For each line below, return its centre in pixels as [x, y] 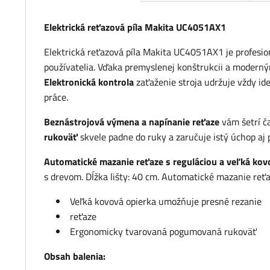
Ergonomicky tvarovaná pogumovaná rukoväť [163, 232]
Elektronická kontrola [89, 82]
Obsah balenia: [76, 256]
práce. [56, 97]
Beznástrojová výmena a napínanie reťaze [132, 122]
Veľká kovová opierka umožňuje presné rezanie [166, 202]
